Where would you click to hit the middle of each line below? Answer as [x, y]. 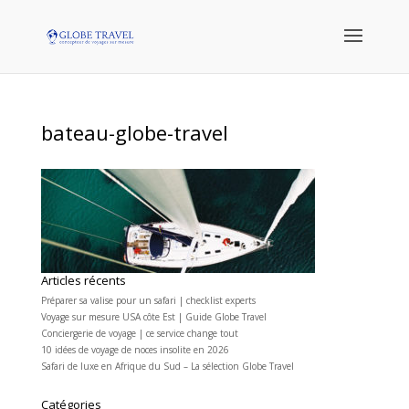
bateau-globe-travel [134, 132]
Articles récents [83, 280]
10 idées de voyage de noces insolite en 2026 [135, 350]
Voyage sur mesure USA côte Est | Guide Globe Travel [153, 317]
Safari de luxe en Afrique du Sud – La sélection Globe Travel [167, 366]
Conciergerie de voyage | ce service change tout [139, 333]
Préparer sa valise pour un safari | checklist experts [148, 300]
